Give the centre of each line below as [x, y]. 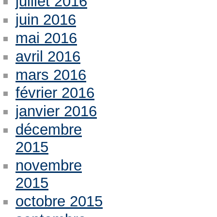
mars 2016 [51, 75]
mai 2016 [46, 38]
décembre [48, 130]
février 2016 [55, 93]
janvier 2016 [56, 111]
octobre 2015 [59, 201]
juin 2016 [46, 19]
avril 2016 [48, 56]
